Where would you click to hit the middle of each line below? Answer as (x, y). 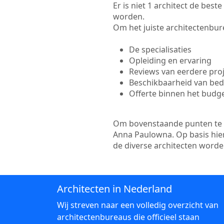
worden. (128, 16)
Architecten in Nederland (114, 189)
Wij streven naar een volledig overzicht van (138, 205)
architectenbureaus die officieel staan (128, 217)
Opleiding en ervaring (170, 60)
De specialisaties (160, 49)
